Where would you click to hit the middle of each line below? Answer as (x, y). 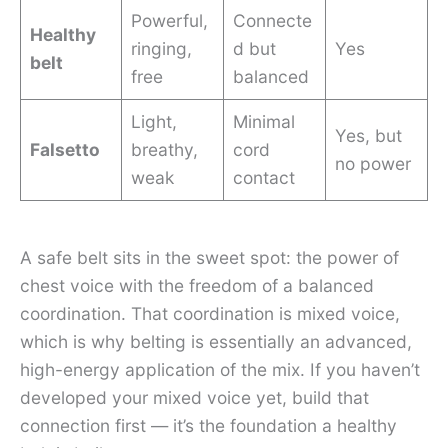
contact (263, 177)
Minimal (263, 121)
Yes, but (368, 135)
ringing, (161, 48)
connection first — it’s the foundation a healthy (208, 425)
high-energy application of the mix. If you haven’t (220, 369)
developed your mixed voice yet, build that (194, 397)
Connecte (272, 20)
